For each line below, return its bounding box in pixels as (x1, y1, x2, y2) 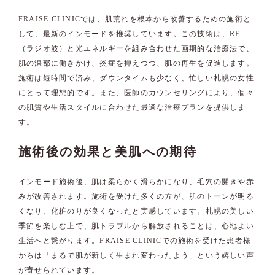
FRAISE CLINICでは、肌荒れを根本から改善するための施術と (18, 15, 252, 24)
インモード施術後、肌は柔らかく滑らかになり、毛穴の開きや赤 (18, 177, 254, 187)
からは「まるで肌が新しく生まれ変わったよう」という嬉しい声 (18, 251, 254, 260)
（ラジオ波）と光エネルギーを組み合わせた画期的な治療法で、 (18, 44, 254, 53)
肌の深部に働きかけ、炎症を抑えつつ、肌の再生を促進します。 (18, 59, 254, 68)
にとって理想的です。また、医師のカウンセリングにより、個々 (18, 88, 254, 98)
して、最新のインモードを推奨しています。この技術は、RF (18, 29, 241, 39)
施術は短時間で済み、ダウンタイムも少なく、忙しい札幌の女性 (18, 74, 254, 83)
